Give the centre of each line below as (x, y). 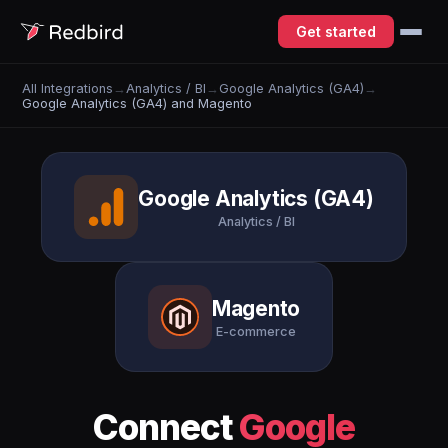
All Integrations (68, 88)
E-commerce (255, 331)
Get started (336, 31)
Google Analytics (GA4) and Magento (137, 103)
